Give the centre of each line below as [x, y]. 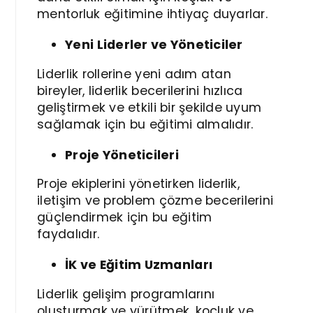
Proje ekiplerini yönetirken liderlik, [139, 184]
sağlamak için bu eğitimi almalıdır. [145, 124]
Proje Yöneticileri [122, 155]
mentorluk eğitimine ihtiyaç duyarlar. [153, 14]
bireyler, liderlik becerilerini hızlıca [140, 90]
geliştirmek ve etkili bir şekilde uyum [150, 107]
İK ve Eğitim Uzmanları [139, 265]
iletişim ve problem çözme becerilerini [155, 201]
